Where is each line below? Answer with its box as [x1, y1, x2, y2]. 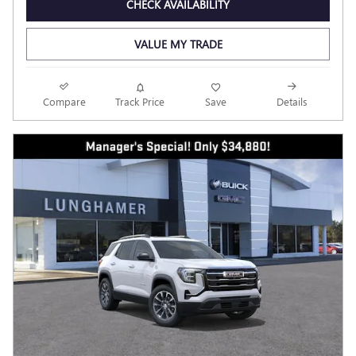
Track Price [115, 95, 165, 109]
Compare [42, 95, 86, 109]
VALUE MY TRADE [133, 36, 222, 52]
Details [276, 95, 308, 109]
